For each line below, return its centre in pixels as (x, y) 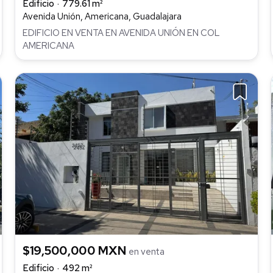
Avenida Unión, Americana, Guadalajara (102, 17)
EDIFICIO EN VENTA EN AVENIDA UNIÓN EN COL (121, 33)
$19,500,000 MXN (76, 250)
